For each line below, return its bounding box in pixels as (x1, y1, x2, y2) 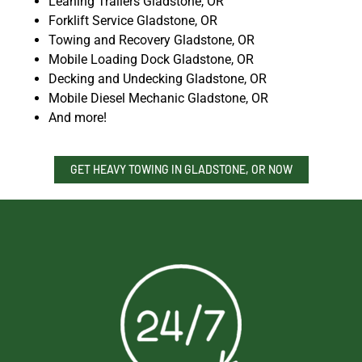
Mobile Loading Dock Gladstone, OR (48, 52, 254, 68)
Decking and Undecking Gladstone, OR (48, 71, 267, 87)
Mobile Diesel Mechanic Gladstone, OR (48, 90, 268, 107)
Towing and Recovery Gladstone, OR (48, 32, 255, 48)
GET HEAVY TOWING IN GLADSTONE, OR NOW (69, 162, 293, 177)
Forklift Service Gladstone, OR (48, 13, 217, 29)
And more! (48, 110, 107, 126)
